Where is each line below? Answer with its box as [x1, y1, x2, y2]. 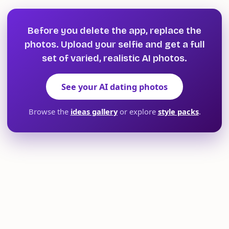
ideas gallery [70, 106, 118, 117]
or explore [117, 106, 156, 117]
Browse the [28, 106, 71, 117]
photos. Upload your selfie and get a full [24, 38, 205, 50]
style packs [157, 106, 199, 117]
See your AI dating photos [61, 81, 168, 93]
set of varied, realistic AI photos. [42, 52, 187, 64]
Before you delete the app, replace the [28, 25, 201, 36]
